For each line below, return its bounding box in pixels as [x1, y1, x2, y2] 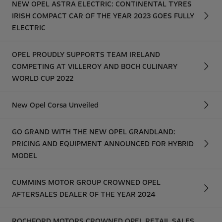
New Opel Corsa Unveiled [12, 100, 99, 110]
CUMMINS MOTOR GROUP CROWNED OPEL [12, 177, 161, 187]
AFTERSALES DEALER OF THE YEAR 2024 [12, 189, 156, 199]
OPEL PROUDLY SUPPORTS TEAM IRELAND [12, 50, 160, 59]
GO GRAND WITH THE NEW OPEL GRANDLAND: [12, 127, 175, 137]
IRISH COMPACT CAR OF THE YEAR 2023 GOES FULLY [12, 11, 194, 21]
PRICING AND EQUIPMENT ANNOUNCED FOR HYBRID [12, 139, 194, 149]
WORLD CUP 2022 [12, 73, 73, 83]
